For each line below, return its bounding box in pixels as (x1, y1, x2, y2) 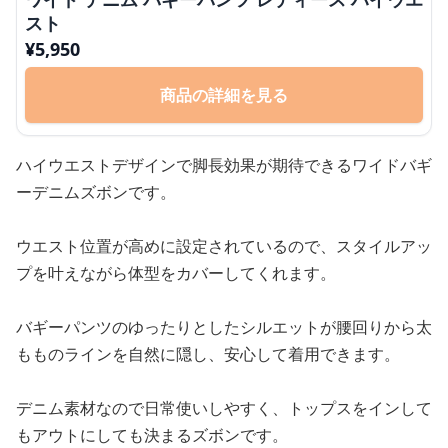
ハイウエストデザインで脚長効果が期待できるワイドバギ (16, 154, 432, 176)
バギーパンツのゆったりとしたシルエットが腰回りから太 (16, 316, 432, 338)
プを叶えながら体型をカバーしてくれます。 (16, 262, 336, 284)
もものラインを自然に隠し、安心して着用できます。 (16, 343, 400, 365)
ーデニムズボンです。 (16, 181, 176, 203)
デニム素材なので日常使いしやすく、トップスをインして (16, 397, 432, 419)
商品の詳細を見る (160, 84, 288, 106)
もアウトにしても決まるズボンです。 (16, 424, 288, 446)
